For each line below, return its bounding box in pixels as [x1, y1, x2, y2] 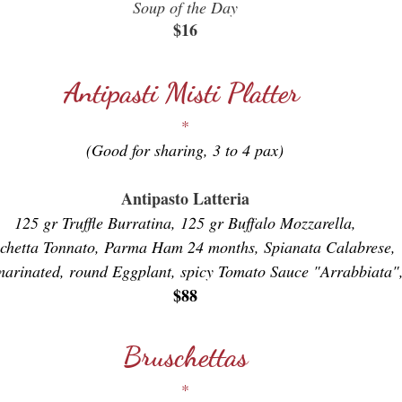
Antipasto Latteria [120, 187, 249, 210]
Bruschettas [122, 339, 248, 373]
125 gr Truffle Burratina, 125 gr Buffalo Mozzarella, [13, 212, 356, 233]
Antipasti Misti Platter [63, 75, 307, 109]
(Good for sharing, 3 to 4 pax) [86, 139, 284, 161]
